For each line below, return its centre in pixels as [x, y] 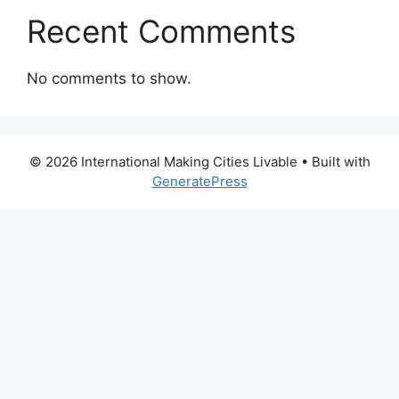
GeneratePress [199, 181]
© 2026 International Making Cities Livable [163, 161]
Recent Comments [161, 31]
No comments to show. [109, 78]
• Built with [334, 161]
